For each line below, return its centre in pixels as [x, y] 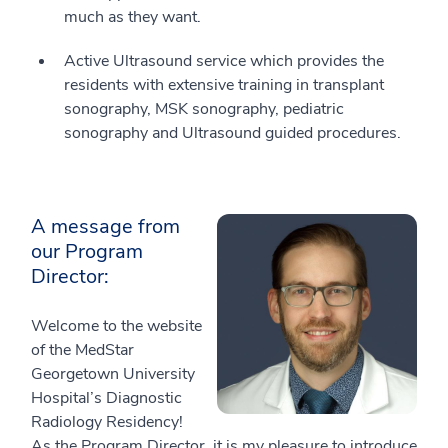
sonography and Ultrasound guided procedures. [232, 132]
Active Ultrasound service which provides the [224, 60]
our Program [87, 251]
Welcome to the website [116, 325]
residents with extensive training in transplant [224, 84]
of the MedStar [82, 349]
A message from [105, 226]
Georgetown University [113, 373]
